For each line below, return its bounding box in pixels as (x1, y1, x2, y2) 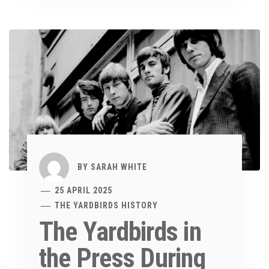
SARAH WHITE (91, 162, 147, 172)
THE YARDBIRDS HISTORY (55, 201, 159, 211)
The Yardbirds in (39, 216, 201, 248)
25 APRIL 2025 (55, 186, 113, 196)
